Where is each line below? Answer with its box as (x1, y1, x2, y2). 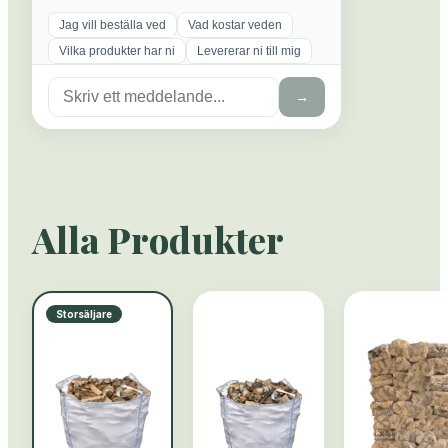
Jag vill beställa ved (59, 18, 166, 32)
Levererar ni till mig (197, 44, 301, 58)
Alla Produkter (32, 214, 284, 263)
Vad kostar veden (188, 18, 282, 32)
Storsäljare (56, 307, 112, 320)
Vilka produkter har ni (59, 44, 175, 58)
